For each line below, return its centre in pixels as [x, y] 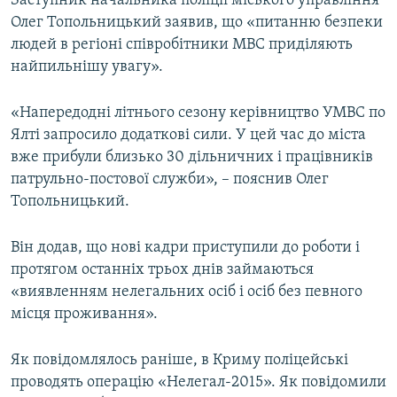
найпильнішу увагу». [87, 67]
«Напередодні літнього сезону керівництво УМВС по [198, 113]
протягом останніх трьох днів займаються [162, 270]
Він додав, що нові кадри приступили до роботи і [185, 248]
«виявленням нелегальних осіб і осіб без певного [187, 292]
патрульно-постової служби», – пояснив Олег [170, 180]
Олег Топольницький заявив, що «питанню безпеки [197, 23]
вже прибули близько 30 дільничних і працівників [192, 158]
